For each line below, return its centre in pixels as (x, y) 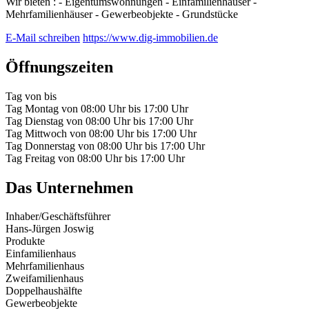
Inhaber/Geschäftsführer (58, 217)
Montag (42, 108)
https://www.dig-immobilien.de (150, 37)
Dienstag (44, 121)
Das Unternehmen (69, 187)
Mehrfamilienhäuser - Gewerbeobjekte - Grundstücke (122, 14)
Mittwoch (46, 133)
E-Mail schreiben (43, 37)
